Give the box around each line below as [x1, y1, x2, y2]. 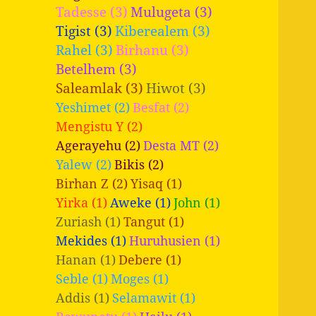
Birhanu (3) [116, 40, 190, 59]
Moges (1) [111, 269, 169, 287]
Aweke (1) [110, 193, 171, 211]
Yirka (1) [56, 193, 108, 211]
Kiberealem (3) [115, 21, 211, 39]
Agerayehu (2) [56, 135, 141, 154]
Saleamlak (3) [56, 78, 144, 97]
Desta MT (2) [143, 135, 219, 154]
